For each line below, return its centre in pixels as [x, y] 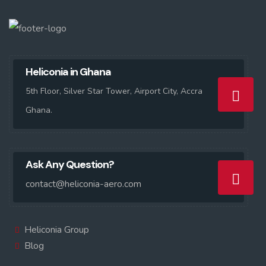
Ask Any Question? [70, 164]
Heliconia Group [57, 230]
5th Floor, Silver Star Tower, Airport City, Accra [114, 91]
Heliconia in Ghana [68, 72]
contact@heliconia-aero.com [83, 184]
